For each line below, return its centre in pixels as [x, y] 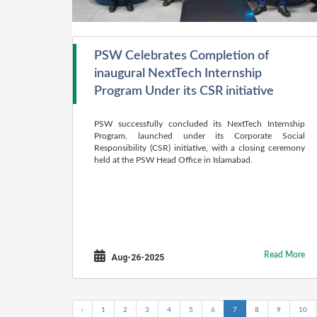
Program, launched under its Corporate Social [200, 136]
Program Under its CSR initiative [184, 91]
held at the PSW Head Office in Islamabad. [173, 160]
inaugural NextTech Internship [178, 74]
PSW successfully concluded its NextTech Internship [200, 124]
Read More [284, 255]
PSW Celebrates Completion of [181, 56]
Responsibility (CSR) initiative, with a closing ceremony [200, 148]
